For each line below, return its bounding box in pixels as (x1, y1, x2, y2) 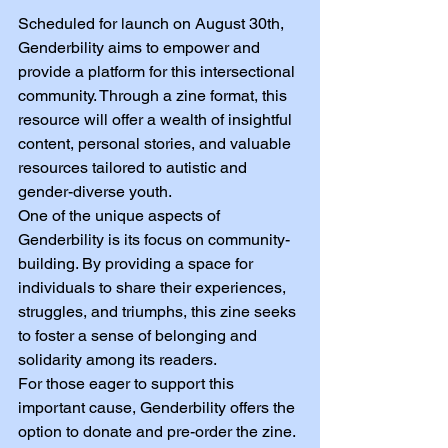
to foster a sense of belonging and (18, 325, 261, 345)
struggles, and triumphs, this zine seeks (18, 301, 300, 321)
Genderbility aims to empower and (18, 37, 264, 57)
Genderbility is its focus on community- (18, 229, 290, 249)
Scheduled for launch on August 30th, (18, 13, 288, 33)
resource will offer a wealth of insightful (18, 109, 296, 129)
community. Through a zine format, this (18, 85, 291, 105)
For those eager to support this (18, 373, 238, 393)
